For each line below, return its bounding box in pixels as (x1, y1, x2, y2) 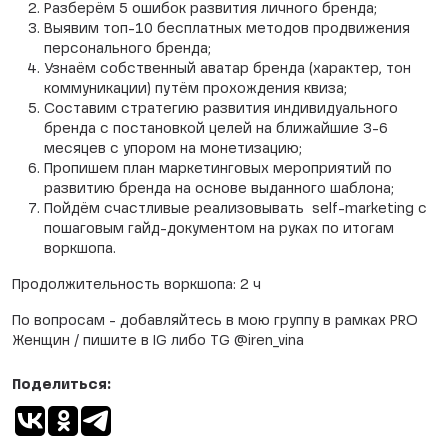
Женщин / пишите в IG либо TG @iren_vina (12, 334, 304, 348)
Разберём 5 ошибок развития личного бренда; (44, 2, 377, 16)
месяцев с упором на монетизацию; (44, 142, 302, 156)
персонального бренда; (44, 42, 211, 56)
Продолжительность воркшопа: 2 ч (12, 278, 261, 292)
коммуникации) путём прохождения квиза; (44, 82, 347, 96)
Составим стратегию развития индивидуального (44, 102, 398, 116)
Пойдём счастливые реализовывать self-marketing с (44, 202, 427, 216)
